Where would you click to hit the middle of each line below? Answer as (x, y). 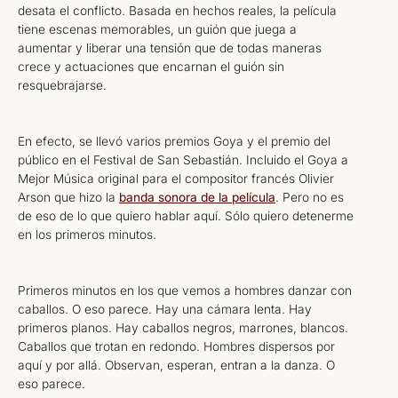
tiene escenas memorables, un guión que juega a (157, 29)
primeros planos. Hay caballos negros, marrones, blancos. (183, 328)
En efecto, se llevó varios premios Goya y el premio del (174, 142)
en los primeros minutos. (87, 235)
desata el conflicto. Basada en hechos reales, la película (177, 10)
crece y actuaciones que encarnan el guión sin (151, 66)
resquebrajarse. (62, 85)
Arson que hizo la (68, 198)
